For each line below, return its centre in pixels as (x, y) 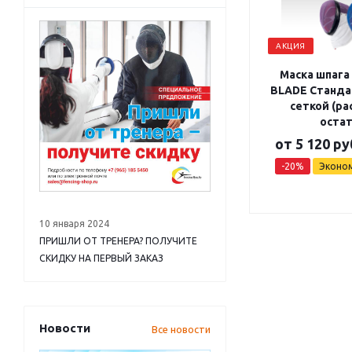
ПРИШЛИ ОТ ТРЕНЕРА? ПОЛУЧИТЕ (118, 241)
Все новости (181, 329)
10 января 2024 (74, 224)
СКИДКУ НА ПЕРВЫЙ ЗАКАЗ (101, 258)
